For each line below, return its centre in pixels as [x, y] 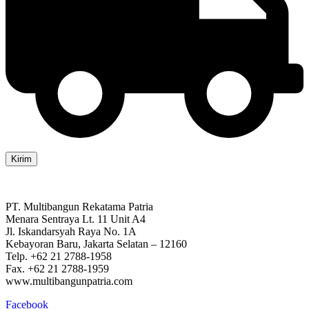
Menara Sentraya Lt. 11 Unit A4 [76, 219]
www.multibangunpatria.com [69, 281]
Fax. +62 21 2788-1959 [57, 269]
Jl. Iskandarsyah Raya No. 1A [71, 232]
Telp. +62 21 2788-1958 [59, 257]
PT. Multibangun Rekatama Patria [79, 207]
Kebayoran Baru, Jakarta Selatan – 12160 [96, 244]
